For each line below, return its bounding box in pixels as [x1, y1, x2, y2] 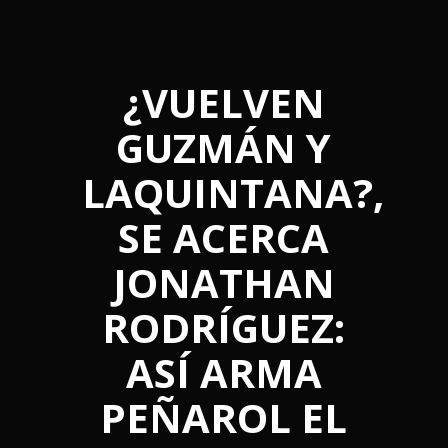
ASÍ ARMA [125, 345, 322, 400]
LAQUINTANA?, [81, 165, 384, 220]
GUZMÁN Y [116, 120, 332, 175]
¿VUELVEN [122, 75, 325, 130]
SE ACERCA [118, 210, 330, 265]
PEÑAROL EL [100, 390, 348, 445]
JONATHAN [112, 255, 335, 310]
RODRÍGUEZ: [102, 300, 346, 355]
